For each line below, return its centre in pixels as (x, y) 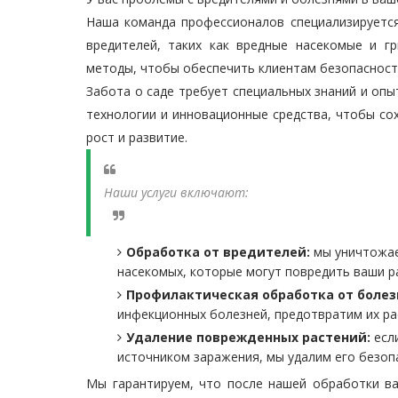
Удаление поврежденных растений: (248, 337)
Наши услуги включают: (176, 192)
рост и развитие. (137, 137)
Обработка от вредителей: (218, 252)
